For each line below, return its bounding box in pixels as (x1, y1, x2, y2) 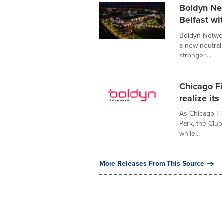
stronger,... (179, 50, 211, 60)
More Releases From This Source (99, 158, 204, 168)
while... (179, 128, 200, 139)
